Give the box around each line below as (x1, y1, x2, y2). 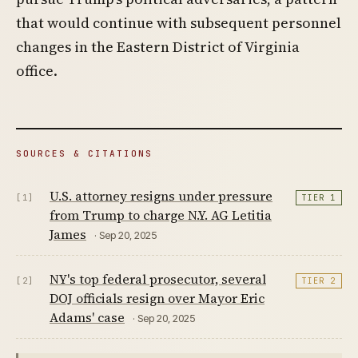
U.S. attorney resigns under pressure (50, 186, 272, 205)
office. (16, 60, 58, 81)
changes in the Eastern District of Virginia (16, 36, 300, 57)
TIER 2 (302, 275, 336, 286)
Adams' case (50, 308, 125, 326)
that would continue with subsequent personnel (16, 12, 341, 33)
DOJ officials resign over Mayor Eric (50, 288, 265, 307)
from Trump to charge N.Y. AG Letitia (50, 205, 272, 224)
